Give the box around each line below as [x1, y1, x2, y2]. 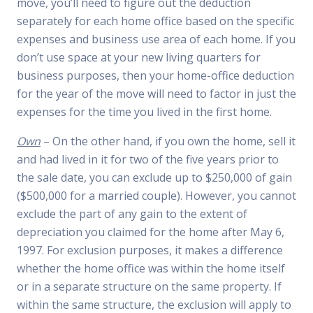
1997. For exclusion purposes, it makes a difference [17, 242, 283, 258]
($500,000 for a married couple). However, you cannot [17, 188, 296, 203]
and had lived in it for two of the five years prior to [17, 152, 279, 167]
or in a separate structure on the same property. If [17, 279, 282, 294]
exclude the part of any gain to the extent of [17, 206, 247, 221]
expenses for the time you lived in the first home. [17, 104, 272, 119]
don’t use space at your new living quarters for [17, 50, 261, 65]
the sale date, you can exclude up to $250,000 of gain [17, 170, 292, 185]
